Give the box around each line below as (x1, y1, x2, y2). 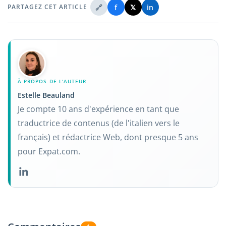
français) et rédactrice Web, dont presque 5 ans (18, 132, 199, 143)
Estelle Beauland (18, 90, 75, 100)
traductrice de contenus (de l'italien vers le (18, 118, 180, 129)
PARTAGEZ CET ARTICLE (8, 3, 87, 12)
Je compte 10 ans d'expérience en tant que (18, 103, 180, 115)
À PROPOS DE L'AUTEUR (18, 78, 86, 85)
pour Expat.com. (18, 146, 81, 157)
